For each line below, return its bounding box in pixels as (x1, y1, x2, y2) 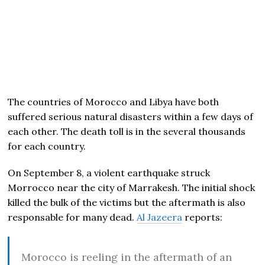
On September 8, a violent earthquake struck (8, 167, 211, 179)
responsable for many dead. (8, 211, 137, 223)
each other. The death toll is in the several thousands (8, 125, 246, 137)
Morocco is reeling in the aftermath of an (21, 250, 232, 264)
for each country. (8, 140, 86, 152)
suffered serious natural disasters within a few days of (8, 111, 254, 122)
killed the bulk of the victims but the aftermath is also (8, 196, 246, 208)
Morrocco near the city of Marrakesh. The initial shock (8, 182, 256, 193)
